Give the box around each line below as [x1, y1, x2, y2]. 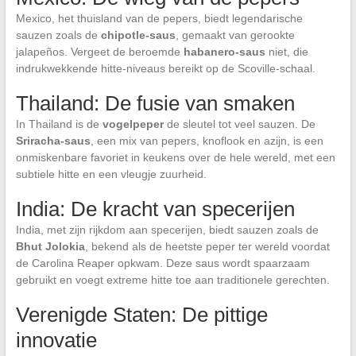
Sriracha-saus [15, 134, 91, 148]
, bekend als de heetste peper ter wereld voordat [84, 240, 330, 253]
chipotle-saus [100, 29, 176, 42]
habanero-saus [183, 45, 265, 59]
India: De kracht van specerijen [15, 197, 295, 222]
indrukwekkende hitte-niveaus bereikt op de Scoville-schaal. [15, 62, 315, 75]
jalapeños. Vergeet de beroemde [15, 45, 184, 59]
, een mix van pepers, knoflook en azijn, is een [90, 134, 323, 148]
